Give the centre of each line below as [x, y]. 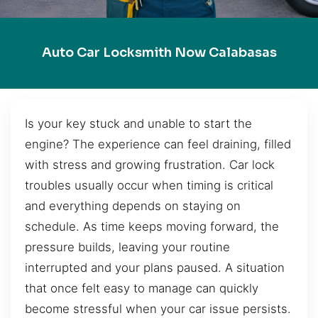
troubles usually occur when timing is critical [149, 185]
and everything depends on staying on [133, 205]
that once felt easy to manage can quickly [142, 288]
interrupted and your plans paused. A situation [155, 267]
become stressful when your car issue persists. [158, 308]
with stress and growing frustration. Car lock [150, 164]
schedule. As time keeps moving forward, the [152, 226]
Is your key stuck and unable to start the [138, 123]
